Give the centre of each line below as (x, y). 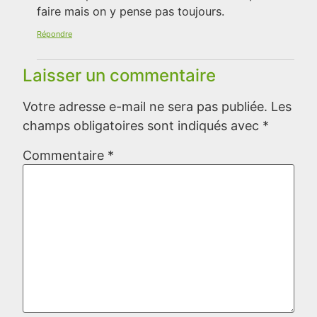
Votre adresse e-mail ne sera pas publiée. (145, 106)
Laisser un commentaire (119, 75)
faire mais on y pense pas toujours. (131, 12)
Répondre (54, 34)
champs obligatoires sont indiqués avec (143, 125)
